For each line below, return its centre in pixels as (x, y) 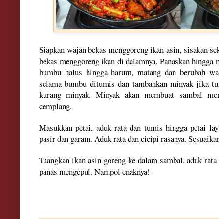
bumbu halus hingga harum (86, 72)
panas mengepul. (67, 171)
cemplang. (57, 106)
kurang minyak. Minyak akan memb (102, 94)
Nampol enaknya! (122, 171)
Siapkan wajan (63, 49)
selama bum (59, 83)
